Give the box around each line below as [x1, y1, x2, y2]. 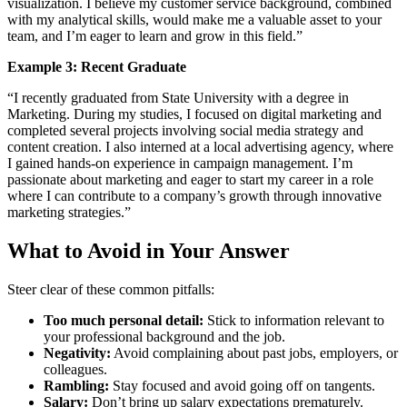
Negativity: [44, 344, 111, 361]
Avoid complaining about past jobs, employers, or [111, 344, 398, 361]
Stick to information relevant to [203, 312, 384, 328]
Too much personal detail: [44, 312, 203, 328]
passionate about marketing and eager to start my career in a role [7, 171, 373, 187]
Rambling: [44, 377, 109, 393]
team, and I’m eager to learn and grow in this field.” [7, 27, 303, 44]
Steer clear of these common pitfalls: [7, 281, 214, 297]
